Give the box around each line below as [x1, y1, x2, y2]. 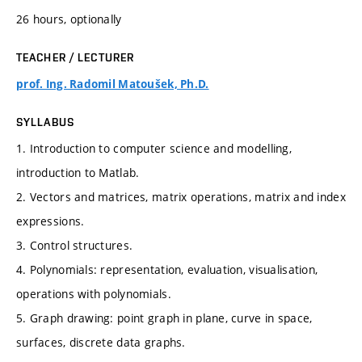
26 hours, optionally [16, 11, 122, 27]
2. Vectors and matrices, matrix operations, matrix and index [16, 188, 346, 204]
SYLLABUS [16, 115, 74, 128]
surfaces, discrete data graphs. [16, 334, 186, 350]
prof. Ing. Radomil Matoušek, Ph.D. [16, 76, 209, 91]
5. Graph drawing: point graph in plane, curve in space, [16, 309, 313, 326]
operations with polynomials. [16, 285, 171, 301]
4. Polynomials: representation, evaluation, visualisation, [16, 261, 318, 277]
